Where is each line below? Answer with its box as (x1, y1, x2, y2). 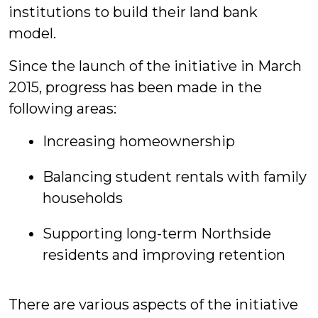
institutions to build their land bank (9, 4, 258, 21)
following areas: (9, 100, 116, 117)
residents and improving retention (43, 246, 285, 263)
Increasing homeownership (43, 133, 235, 150)
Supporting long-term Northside (43, 225, 271, 242)
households (43, 190, 123, 207)
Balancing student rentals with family (43, 168, 307, 185)
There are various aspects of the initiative (9, 296, 298, 313)
